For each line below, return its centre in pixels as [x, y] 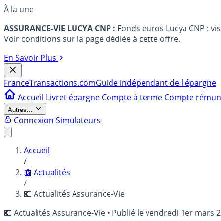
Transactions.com [62, 83]
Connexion [34, 120]
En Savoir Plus [30, 58]
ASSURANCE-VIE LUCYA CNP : [60, 28]
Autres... [20, 110]
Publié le [129, 213]
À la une [19, 9]
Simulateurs [78, 120]
